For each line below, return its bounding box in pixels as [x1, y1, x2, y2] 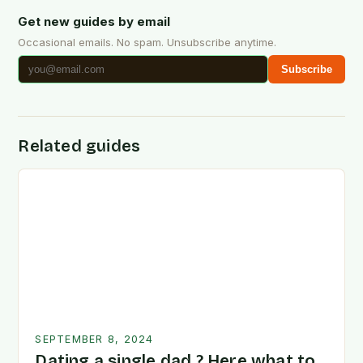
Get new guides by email [18, 14, 171, 30]
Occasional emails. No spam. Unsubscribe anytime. [18, 36, 277, 49]
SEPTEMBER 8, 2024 [35, 333, 154, 346]
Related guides [18, 136, 141, 156]
